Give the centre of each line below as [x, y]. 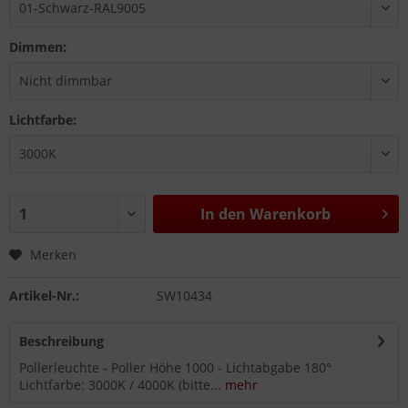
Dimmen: [38, 47]
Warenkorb [290, 214]
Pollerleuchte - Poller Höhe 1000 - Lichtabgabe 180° [175, 367]
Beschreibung [61, 341]
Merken [53, 255]
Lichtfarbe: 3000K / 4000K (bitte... [120, 385]
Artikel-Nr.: [44, 296]
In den [223, 214]
